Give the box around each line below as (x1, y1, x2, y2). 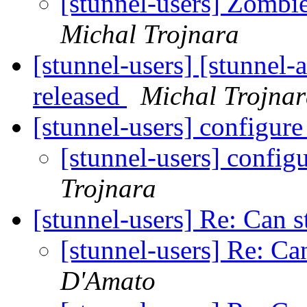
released (33, 81, 127, 111)
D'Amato (60, 266, 156, 296)
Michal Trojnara (60, 19, 239, 49)
